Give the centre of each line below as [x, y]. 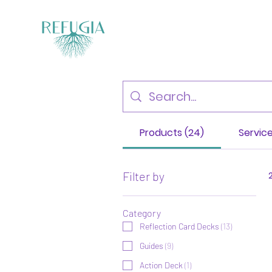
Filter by [144, 176]
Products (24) [172, 132]
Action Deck [161, 265]
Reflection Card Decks [179, 226]
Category [142, 212]
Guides [151, 245]
